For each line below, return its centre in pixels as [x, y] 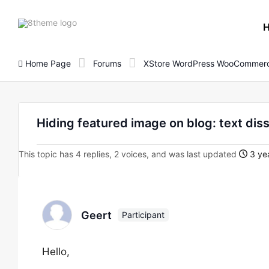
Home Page [47, 63]
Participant [143, 215]
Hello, [56, 252]
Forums [107, 63]
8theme [91, 22]
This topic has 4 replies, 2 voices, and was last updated [129, 154]
